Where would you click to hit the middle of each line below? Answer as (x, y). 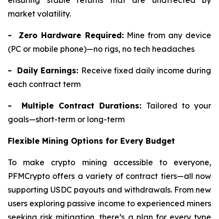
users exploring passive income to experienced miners (109, 204)
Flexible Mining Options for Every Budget (91, 141)
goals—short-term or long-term (66, 120)
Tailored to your (179, 106)
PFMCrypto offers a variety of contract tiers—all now (109, 176)
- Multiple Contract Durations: (77, 106)
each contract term (44, 84)
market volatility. (39, 14)
